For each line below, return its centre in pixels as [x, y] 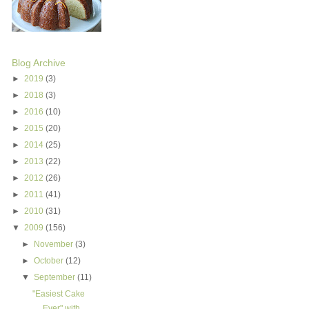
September [56, 277]
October [50, 261]
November [55, 244]
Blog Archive [39, 63]
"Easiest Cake [58, 294]
